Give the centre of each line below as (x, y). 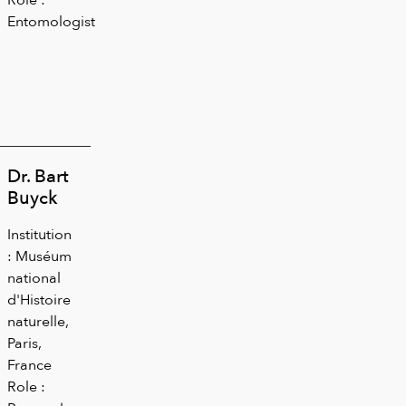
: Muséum (39, 256)
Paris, (24, 343)
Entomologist (51, 21)
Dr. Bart (38, 175)
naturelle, (38, 321)
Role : (26, 386)
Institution (39, 234)
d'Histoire (39, 299)
